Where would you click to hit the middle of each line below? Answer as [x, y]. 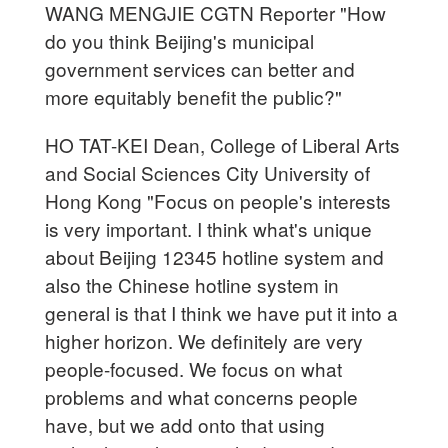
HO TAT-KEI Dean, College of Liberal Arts [223, 144]
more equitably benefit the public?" [194, 96]
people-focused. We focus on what [194, 368]
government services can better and [200, 68]
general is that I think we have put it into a [222, 312]
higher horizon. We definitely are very [204, 340]
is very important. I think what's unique [209, 228]
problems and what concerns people [202, 396]
